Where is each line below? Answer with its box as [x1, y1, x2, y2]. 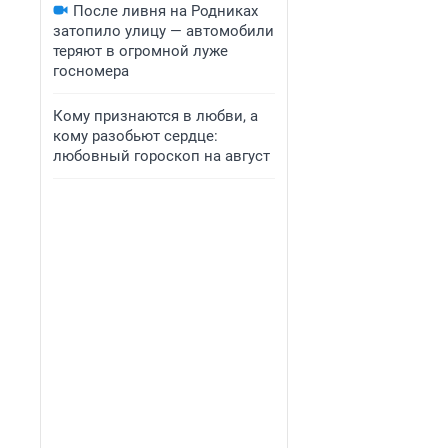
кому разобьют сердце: [53, 127, 218, 145]
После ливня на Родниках [73, 2, 258, 20]
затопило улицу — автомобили [53, 22, 274, 40]
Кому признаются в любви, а [53, 107, 258, 125]
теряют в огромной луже [53, 42, 228, 60]
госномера [53, 62, 129, 80]
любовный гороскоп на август [53, 147, 270, 165]
